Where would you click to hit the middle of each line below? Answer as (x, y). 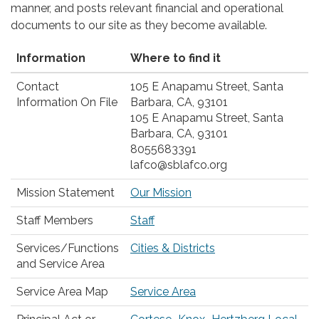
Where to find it (176, 58)
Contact (38, 87)
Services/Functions (68, 249)
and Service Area (61, 264)
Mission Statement (66, 193)
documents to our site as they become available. (139, 26)
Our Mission (161, 193)
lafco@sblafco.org (179, 165)
